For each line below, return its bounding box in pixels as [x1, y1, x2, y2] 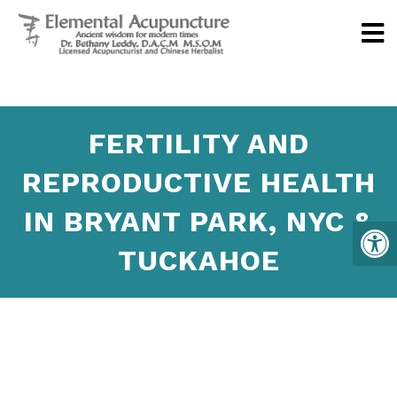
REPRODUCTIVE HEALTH [21, 166, 376, 199]
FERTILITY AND [88, 127, 309, 160]
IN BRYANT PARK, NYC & [23, 205, 374, 238]
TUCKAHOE [117, 244, 280, 277]
